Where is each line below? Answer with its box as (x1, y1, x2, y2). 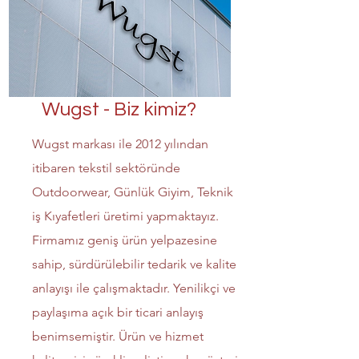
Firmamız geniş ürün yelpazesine (32, 232, 217, 248)
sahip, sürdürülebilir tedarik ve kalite (32, 256, 236, 272)
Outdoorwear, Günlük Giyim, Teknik (32, 184, 233, 200)
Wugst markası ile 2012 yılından (32, 136, 208, 151)
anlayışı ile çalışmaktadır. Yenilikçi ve (32, 280, 236, 296)
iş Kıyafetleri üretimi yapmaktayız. (32, 208, 219, 224)
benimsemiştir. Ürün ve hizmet (32, 329, 204, 344)
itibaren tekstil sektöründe (32, 160, 180, 175)
